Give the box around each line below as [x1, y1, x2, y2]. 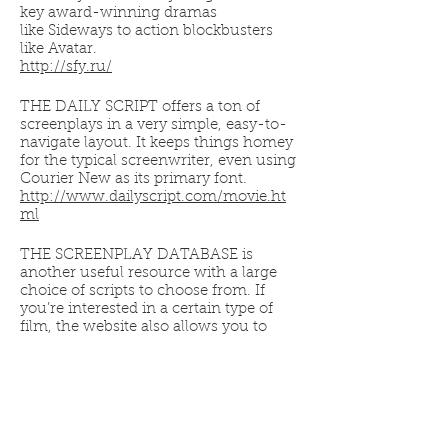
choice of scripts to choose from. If [20, 284, 265, 299]
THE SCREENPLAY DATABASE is [20, 248, 253, 263]
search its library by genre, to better [20, 338, 269, 353]
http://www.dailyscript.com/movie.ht [20, 190, 286, 205]
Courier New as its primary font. [20, 172, 247, 187]
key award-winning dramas [20, 6, 217, 21]
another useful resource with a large [20, 266, 277, 281]
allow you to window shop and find [20, 356, 271, 371]
